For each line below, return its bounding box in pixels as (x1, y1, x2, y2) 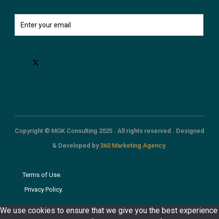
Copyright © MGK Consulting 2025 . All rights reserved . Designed (15, 127, 204, 135)
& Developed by (52, 142, 100, 150)
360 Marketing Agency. (100, 142, 167, 150)
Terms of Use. (22, 171, 62, 179)
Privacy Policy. (24, 186, 63, 194)
